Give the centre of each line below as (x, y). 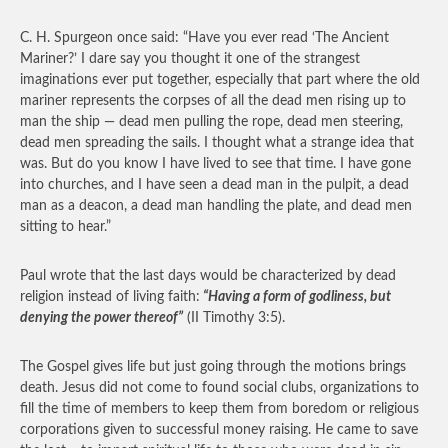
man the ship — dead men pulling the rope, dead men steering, (211, 122)
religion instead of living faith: (110, 297)
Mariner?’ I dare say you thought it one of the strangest (190, 59)
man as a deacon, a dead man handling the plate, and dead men (216, 206)
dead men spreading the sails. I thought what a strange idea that (217, 143)
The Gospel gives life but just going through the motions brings (213, 367)
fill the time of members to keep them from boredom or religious (219, 409)
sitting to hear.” (65, 227)
